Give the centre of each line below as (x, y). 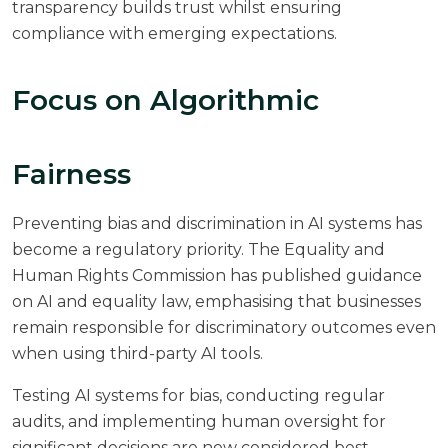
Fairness (71, 173)
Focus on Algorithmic (165, 99)
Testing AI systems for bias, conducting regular (198, 395)
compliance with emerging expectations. (174, 33)
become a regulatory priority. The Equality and (198, 249)
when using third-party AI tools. (137, 353)
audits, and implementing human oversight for (199, 421)
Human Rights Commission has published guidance (217, 275)
